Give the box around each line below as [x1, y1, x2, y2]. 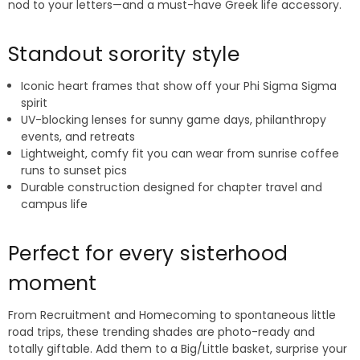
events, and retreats [21, 129, 136, 145]
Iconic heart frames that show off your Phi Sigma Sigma [21, 78, 337, 95]
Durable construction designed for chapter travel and [21, 179, 323, 196]
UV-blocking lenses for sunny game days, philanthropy [21, 112, 327, 129]
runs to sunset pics [21, 162, 128, 179]
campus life [21, 196, 88, 213]
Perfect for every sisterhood [8, 239, 288, 268]
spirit [21, 95, 48, 112]
